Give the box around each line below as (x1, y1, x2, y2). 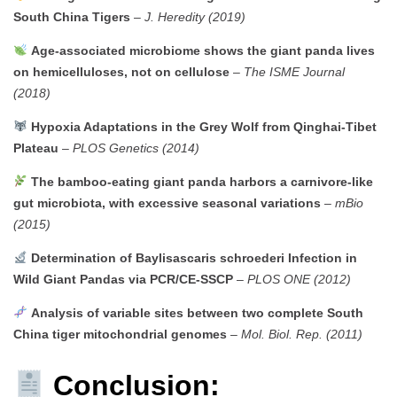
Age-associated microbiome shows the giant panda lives (30, 43, 375, 58)
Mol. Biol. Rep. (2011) (241, 326, 362, 341)
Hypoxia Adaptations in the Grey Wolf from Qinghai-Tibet (30, 119, 377, 134)
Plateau (13, 140, 58, 155)
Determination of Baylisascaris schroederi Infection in (30, 250, 357, 265)
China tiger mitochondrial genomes (13, 326, 227, 341)
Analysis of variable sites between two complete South (30, 305, 363, 320)
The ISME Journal (244, 64, 345, 79)
